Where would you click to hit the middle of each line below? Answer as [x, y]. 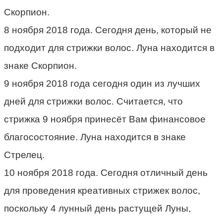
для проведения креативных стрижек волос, [102, 191]
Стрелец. [24, 155]
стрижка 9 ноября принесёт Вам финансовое [105, 119]
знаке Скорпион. [40, 66]
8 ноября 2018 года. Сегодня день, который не [108, 30]
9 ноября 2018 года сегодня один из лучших [102, 84]
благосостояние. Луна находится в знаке [95, 137]
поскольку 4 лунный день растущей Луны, [97, 209]
